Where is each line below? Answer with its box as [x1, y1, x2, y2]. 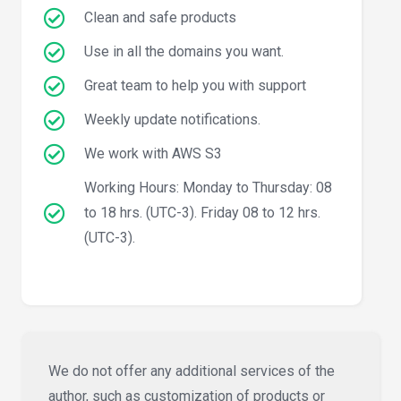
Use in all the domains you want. [84, 42, 285, 60]
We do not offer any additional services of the [48, 362, 335, 380]
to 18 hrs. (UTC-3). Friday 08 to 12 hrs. [84, 203, 321, 221]
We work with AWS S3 [84, 144, 223, 162]
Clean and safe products [84, 8, 237, 26]
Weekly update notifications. [84, 110, 261, 128]
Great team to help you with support [84, 76, 307, 94]
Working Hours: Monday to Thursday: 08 [84, 178, 333, 196]
